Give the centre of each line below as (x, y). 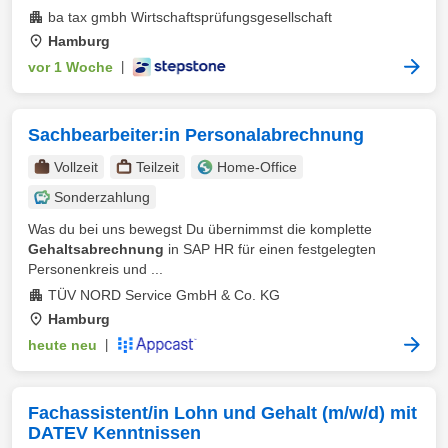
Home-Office (257, 167)
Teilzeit (157, 167)
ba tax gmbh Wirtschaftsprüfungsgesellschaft (190, 17)
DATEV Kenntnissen (114, 433)
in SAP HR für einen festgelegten (270, 249)
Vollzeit (76, 167)
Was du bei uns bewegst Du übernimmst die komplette (200, 229)
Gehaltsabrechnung (96, 249)
